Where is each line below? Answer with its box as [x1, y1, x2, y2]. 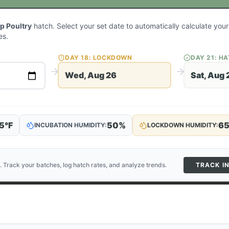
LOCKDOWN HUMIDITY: [147, 121, 218, 129]
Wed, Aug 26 [65, 70, 117, 80]
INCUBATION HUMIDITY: [34, 121, 107, 129]
